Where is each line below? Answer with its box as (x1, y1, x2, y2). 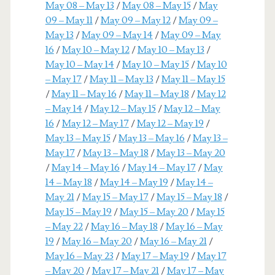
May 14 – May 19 (99, 176, 168, 188)
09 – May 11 (45, 14, 93, 26)
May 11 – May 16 (51, 87, 117, 100)
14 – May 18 (45, 176, 92, 188)
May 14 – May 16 (51, 161, 120, 174)
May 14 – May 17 (127, 161, 196, 174)
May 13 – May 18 (82, 146, 149, 159)
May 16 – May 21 (139, 234, 207, 247)
